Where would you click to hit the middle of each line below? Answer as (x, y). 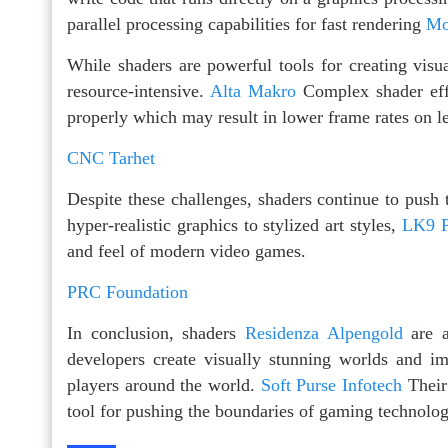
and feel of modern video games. (186, 251)
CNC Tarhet (111, 158)
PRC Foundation (127, 292)
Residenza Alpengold (324, 333)
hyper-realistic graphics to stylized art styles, (234, 225)
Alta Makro (253, 91)
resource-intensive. (139, 91)
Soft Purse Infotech (331, 385)
